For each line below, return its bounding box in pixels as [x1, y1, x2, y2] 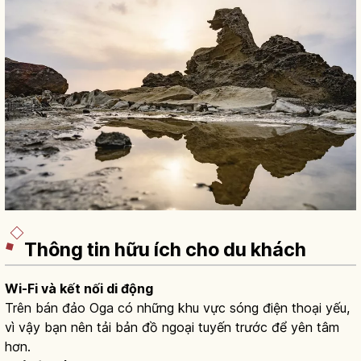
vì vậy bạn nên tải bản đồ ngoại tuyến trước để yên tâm [5, 319, 339, 336]
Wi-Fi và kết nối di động [5, 280, 153, 297]
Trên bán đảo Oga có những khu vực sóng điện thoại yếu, [5, 300, 350, 317]
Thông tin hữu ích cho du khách [24, 239, 306, 262]
